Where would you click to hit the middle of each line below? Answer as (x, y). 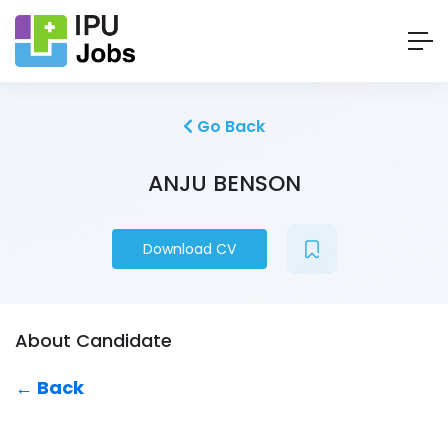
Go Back (229, 127)
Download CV (189, 249)
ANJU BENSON (224, 184)
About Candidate (93, 341)
